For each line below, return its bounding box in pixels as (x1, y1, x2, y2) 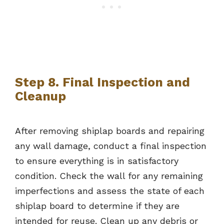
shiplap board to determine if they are (15, 200, 179, 211)
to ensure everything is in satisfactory (15, 155, 178, 166)
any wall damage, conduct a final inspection (15, 140, 206, 151)
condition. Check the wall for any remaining (15, 170, 203, 181)
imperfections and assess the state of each (15, 185, 204, 196)
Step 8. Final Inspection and (15, 75, 190, 90)
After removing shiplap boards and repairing (15, 125, 204, 136)
